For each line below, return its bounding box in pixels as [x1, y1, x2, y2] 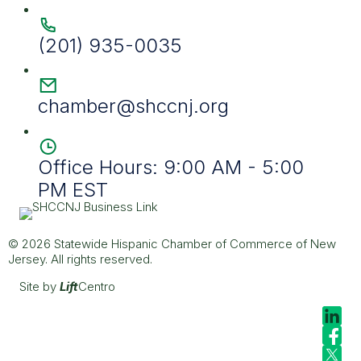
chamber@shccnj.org [37, 94, 229, 118]
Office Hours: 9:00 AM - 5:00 [37, 155, 304, 179]
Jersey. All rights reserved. [8, 251, 152, 268]
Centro [78, 279, 115, 295]
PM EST [37, 177, 108, 201]
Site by [19, 279, 60, 295]
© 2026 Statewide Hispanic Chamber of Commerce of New [8, 236, 336, 252]
